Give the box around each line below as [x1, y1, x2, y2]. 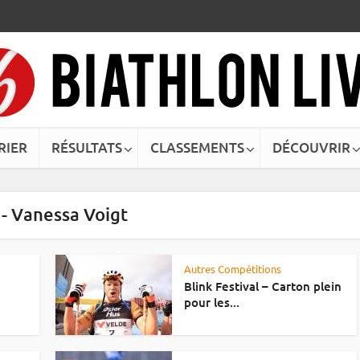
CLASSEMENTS [150, 138, 244, 157]
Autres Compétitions [184, 262, 281, 276]
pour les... [184, 294, 239, 310]
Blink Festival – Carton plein [184, 278, 342, 294]
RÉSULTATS [51, 138, 122, 157]
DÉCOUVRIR [272, 138, 350, 157]
